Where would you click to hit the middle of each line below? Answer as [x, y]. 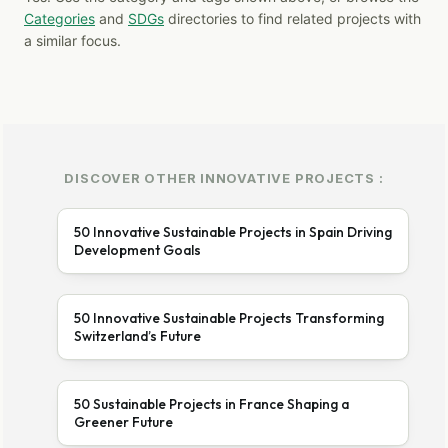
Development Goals [137, 249]
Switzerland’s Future [137, 335]
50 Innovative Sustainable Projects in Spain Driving [232, 231]
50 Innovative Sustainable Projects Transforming [228, 317]
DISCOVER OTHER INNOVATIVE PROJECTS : [224, 177]
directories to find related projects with [292, 18]
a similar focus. [72, 40]
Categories [59, 18]
